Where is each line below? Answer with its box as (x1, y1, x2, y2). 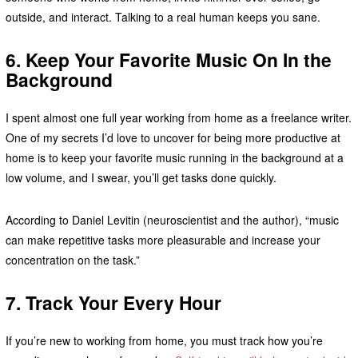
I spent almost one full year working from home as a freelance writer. (5, 109, 352, 125)
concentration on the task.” (5, 251, 140, 268)
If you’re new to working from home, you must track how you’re (5, 332, 323, 348)
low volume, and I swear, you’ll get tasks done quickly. (5, 169, 280, 185)
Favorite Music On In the (113, 46, 332, 73)
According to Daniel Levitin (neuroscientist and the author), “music (5, 211, 339, 228)
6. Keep (5, 46, 74, 73)
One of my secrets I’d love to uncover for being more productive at (5, 129, 340, 145)
